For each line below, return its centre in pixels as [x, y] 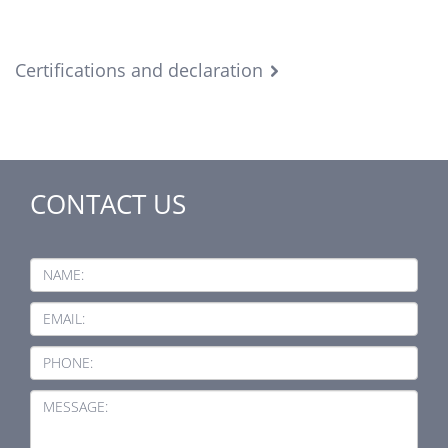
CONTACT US [108, 204]
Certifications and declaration [139, 70]
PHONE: [68, 363]
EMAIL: [64, 319]
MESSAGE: [75, 407]
